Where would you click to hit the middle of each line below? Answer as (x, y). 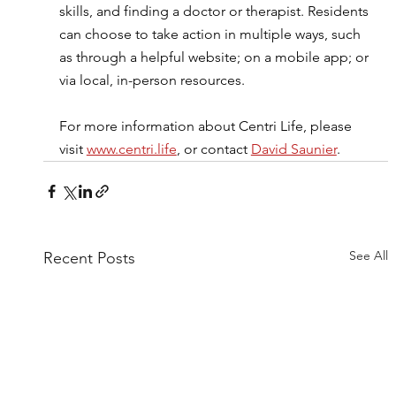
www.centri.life (131, 149)
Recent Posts (89, 258)
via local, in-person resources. (152, 80)
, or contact (213, 149)
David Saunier (293, 149)
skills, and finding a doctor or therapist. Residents (215, 11)
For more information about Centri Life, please (207, 126)
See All (369, 255)
